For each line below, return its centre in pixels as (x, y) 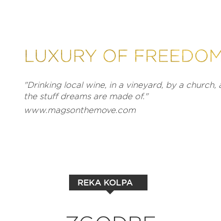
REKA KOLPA (105, 182)
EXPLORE (48, 203)
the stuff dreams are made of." (86, 96)
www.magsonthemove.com (80, 110)
